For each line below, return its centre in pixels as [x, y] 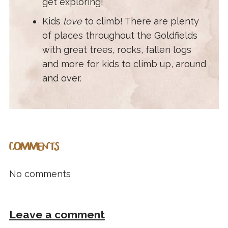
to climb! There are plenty [140, 21]
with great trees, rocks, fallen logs [117, 50]
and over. [62, 78]
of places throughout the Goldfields [120, 36]
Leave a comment [57, 215]
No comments [40, 174]
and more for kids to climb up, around [124, 64]
